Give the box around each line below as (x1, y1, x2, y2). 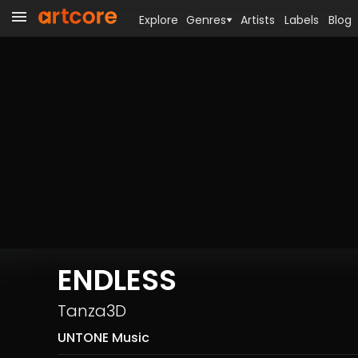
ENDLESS (58, 260, 177, 300)
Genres (186, 12, 226, 28)
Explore (139, 12, 178, 28)
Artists (241, 12, 275, 28)
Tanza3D (58, 300, 126, 322)
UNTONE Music (58, 328, 149, 347)
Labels (284, 12, 319, 28)
